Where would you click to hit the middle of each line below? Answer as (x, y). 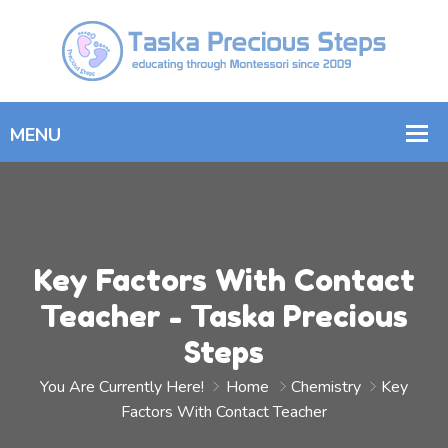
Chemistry (326, 387)
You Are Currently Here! (124, 387)
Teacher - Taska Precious (224, 316)
